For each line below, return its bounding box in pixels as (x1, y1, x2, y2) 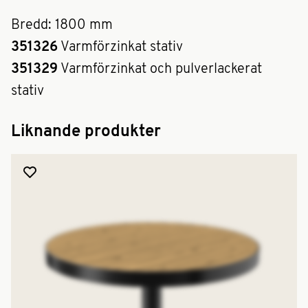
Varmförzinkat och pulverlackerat (58, 63, 262, 76)
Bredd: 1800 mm (11, 19, 113, 32)
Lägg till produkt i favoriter (23, 168, 128, 177)
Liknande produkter (11, 124, 161, 140)
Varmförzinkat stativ (58, 41, 183, 54)
